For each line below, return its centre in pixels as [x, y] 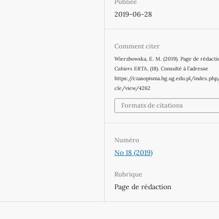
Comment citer [137, 46]
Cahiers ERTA [131, 69]
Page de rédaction [143, 186]
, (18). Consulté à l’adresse [178, 69]
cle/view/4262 [133, 88]
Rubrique [129, 174]
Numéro [127, 140]
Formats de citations [152, 105]
